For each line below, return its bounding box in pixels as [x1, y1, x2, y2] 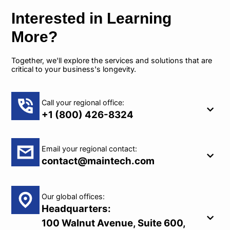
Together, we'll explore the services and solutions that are [11, 56, 213, 65]
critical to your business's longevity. [11, 65, 137, 74]
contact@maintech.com [41, 155, 155, 167]
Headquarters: [41, 202, 111, 215]
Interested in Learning [11, 9, 172, 27]
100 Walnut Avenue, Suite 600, [41, 217, 185, 229]
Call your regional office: [41, 98, 124, 107]
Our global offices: [41, 191, 105, 201]
